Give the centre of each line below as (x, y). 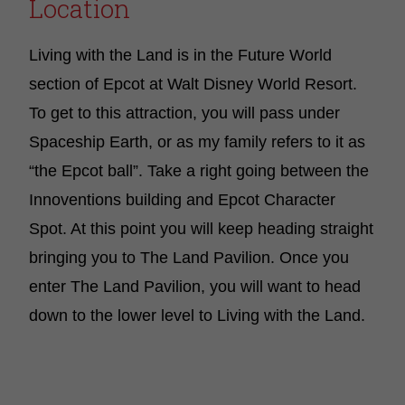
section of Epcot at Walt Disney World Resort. (193, 84)
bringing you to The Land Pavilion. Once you (189, 258)
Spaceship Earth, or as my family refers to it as (197, 142)
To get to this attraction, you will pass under (184, 113)
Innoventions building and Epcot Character (182, 200)
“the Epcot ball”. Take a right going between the (199, 171)
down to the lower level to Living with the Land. (197, 316)
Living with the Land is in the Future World (180, 55)
